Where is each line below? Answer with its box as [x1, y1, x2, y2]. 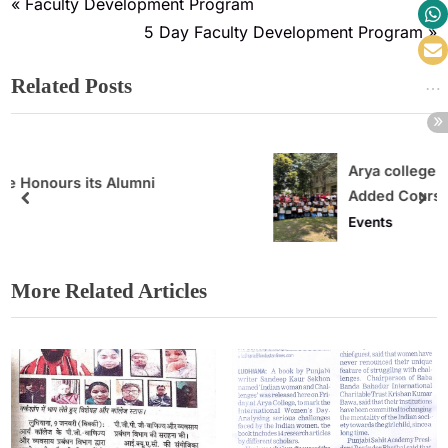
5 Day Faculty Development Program [144, 21, 424, 42]
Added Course [161, 186, 264, 204]
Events [161, 214, 206, 231]
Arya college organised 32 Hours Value [161, 161, 437, 179]
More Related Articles [11, 278, 207, 303]
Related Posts [11, 74, 132, 99]
